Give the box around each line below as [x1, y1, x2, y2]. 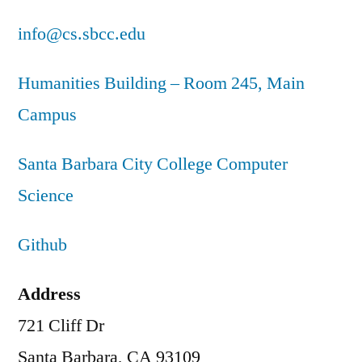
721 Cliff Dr [18, 314, 104, 337]
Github [18, 233, 67, 256]
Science [18, 183, 74, 207]
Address [18, 282, 81, 305]
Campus [18, 103, 77, 126]
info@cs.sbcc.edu [18, 22, 145, 45]
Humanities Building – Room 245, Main [18, 71, 305, 95]
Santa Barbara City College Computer [18, 152, 288, 175]
